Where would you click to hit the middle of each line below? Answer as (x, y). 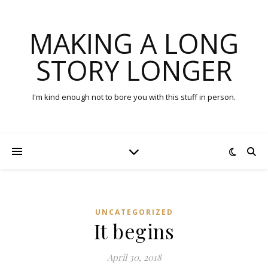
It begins (134, 231)
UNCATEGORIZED (134, 212)
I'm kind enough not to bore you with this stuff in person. (134, 97)
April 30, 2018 (134, 257)
